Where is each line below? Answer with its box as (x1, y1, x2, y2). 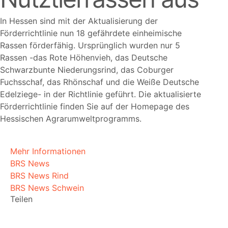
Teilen (10, 193, 33, 204)
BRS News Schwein (10, 182, 84, 193)
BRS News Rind (10, 170, 69, 181)
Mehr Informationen (10, 146, 85, 156)
